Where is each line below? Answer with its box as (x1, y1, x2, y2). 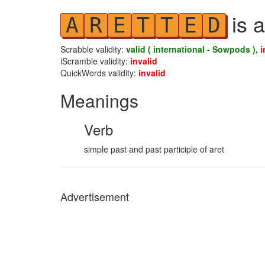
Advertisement (60, 189, 129, 204)
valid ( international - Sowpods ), (126, 43, 260, 55)
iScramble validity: (60, 55, 130, 67)
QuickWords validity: (60, 67, 138, 79)
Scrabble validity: (60, 43, 126, 55)
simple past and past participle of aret (84, 143, 224, 155)
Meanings (60, 88, 138, 113)
